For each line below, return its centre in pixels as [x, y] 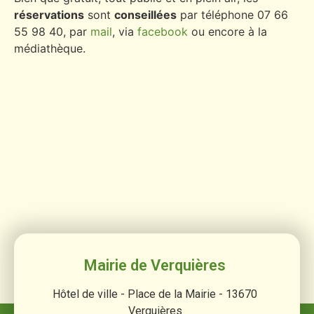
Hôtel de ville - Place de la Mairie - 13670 [155, 294]
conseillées [145, 15]
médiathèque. [50, 49]
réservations [49, 15]
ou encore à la [227, 32]
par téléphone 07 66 [232, 15]
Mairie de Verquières [155, 266]
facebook [163, 32]
